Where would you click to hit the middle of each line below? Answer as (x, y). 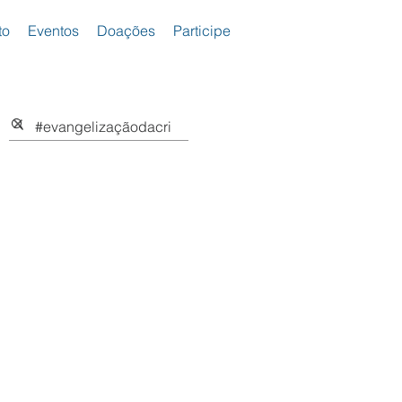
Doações (126, 31)
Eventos (53, 31)
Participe (201, 31)
